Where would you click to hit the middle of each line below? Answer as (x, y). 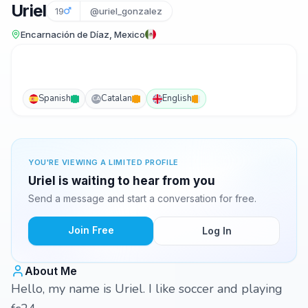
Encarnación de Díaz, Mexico (83, 34)
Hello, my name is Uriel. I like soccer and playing (147, 289)
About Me (51, 271)
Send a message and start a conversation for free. (142, 198)
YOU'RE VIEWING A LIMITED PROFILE (103, 162)
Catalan (117, 98)
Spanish (55, 98)
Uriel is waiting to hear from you (122, 181)
